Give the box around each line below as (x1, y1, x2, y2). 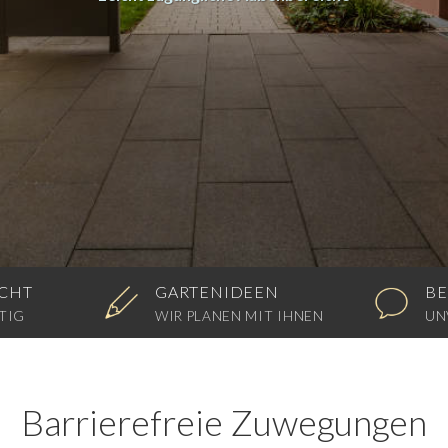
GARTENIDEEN (155, 282, 279, 301)
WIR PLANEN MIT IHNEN (155, 308, 324, 324)
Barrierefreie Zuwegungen (21, 401, 427, 444)
